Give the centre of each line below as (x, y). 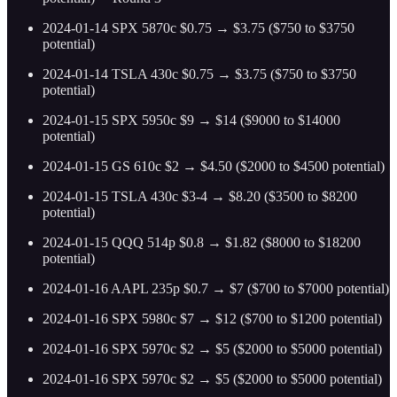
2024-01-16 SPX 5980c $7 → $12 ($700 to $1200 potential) (212, 319)
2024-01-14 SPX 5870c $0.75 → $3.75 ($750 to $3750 (198, 28)
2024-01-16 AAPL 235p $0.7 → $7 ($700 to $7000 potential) (216, 289)
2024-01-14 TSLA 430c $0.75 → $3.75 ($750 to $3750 (199, 74)
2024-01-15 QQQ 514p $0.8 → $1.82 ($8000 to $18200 (202, 243)
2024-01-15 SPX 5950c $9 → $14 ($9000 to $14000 (191, 121)
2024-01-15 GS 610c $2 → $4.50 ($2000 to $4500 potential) (214, 167)
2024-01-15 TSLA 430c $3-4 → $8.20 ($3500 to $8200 (200, 197)
